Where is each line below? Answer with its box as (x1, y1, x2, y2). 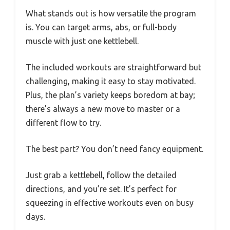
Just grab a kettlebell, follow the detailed (26, 170, 177, 180)
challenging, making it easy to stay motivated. (26, 76, 196, 86)
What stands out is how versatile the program (26, 8, 196, 18)
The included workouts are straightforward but (26, 62, 201, 72)
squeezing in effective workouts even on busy (26, 198, 194, 207)
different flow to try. (26, 118, 101, 127)
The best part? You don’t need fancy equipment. (26, 144, 203, 154)
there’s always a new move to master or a (26, 104, 180, 113)
